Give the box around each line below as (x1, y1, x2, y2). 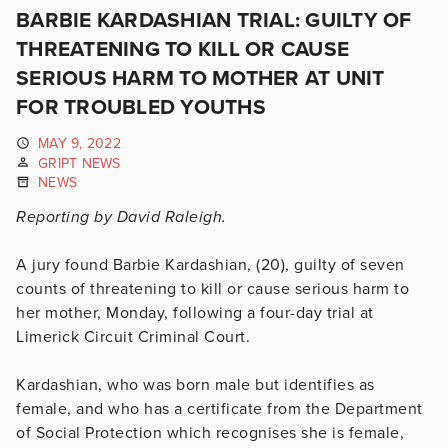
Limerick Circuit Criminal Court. (16, 326, 250, 347)
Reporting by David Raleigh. (16, 206, 227, 227)
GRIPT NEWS (38, 154, 121, 172)
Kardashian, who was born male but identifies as (16, 374, 375, 395)
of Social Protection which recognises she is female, (16, 422, 404, 443)
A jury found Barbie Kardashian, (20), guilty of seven (16, 254, 405, 275)
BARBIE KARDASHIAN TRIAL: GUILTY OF (16, 8, 412, 33)
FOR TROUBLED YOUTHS (16, 95, 266, 120)
